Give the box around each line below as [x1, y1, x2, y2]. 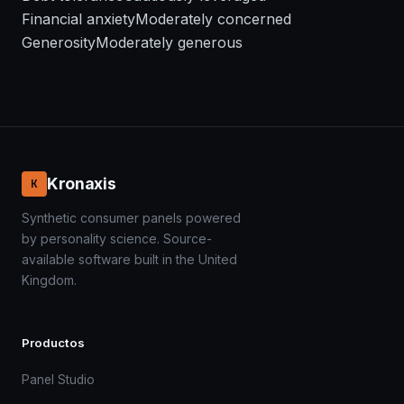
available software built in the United [22, 252, 237, 268]
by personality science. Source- [22, 231, 212, 247]
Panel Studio [22, 372, 95, 388]
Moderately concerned [135, 10, 291, 29]
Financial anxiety [22, 10, 135, 29]
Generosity [22, 33, 96, 52]
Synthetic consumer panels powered [22, 210, 241, 226]
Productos [22, 335, 85, 351]
